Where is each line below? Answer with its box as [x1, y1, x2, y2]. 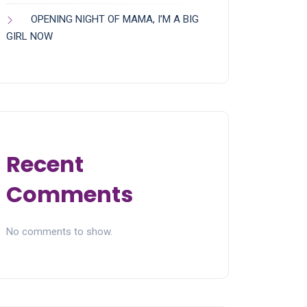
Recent [6, 149, 84, 180]
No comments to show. [6, 225, 112, 238]
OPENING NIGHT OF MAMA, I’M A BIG [31, 13, 199, 26]
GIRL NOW [6, 30, 53, 43]
